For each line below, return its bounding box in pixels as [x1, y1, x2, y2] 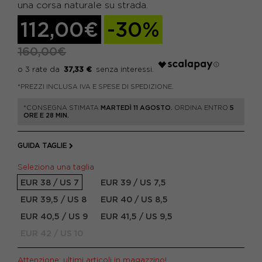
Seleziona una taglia [18, 163, 99, 171]
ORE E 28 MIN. [23, 112, 69, 119]
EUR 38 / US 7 [20, 178, 79, 187]
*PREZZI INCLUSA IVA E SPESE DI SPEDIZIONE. [18, 83, 174, 90]
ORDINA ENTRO [173, 104, 230, 111]
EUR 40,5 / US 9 [20, 212, 88, 221]
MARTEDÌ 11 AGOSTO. [101, 104, 173, 111]
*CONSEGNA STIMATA [23, 104, 101, 111]
